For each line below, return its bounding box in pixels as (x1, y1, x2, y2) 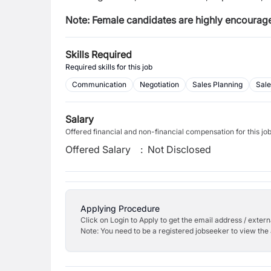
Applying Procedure (80, 203, 160, 214)
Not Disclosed (148, 143, 212, 155)
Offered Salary (65, 143, 131, 155)
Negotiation (140, 80, 179, 89)
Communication (72, 80, 126, 89)
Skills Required (65, 48, 132, 60)
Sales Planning (192, 80, 243, 89)
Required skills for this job (65, 62, 152, 71)
